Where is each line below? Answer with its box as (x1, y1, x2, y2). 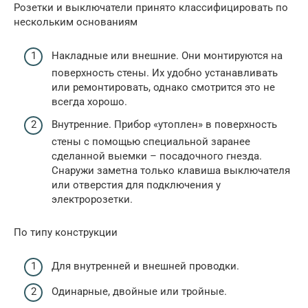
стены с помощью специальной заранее (52, 135, 250, 148)
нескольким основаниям (14, 16, 137, 29)
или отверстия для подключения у (52, 179, 221, 192)
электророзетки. (52, 193, 133, 206)
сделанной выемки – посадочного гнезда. (52, 150, 262, 163)
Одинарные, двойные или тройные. (52, 285, 227, 298)
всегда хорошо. (52, 95, 127, 108)
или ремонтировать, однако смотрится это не (52, 80, 275, 93)
